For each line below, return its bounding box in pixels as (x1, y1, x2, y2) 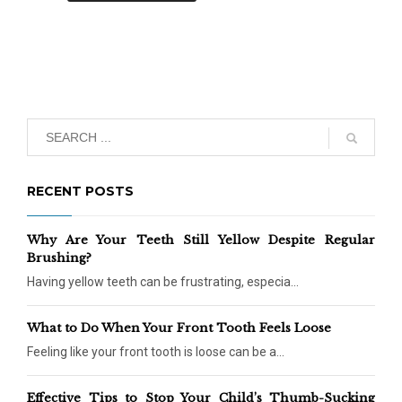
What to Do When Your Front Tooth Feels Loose (27, 320, 331, 336)
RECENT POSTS (27, 183, 134, 200)
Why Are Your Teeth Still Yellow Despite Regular (27, 232, 375, 249)
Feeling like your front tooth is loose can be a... (27, 345, 284, 360)
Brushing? (27, 250, 92, 267)
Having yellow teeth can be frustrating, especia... (27, 275, 299, 290)
